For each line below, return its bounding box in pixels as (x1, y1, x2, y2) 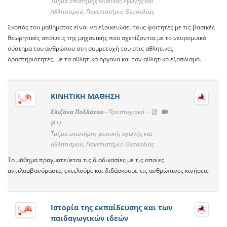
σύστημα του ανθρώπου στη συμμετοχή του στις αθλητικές (8, 44, 173, 53)
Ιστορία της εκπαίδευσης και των (50, 203, 172, 213)
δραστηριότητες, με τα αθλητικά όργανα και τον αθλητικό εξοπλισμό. (8, 55, 201, 64)
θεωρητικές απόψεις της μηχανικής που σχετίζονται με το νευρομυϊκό (8, 33, 206, 43)
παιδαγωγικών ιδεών (50, 213, 128, 223)
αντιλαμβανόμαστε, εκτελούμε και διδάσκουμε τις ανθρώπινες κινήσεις (8, 166, 209, 175)
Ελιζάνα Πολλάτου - (50, 107, 108, 117)
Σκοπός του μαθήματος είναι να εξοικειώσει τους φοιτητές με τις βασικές (8, 23, 215, 32)
